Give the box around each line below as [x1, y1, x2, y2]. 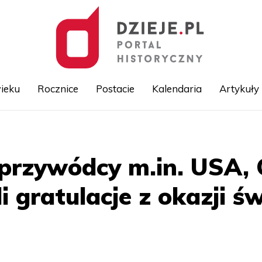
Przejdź [131, 125, 158, 135]
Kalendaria [151, 82, 202, 95]
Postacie [95, 82, 135, 95]
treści [131, 151, 151, 160]
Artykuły [219, 82, 259, 95]
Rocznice [37, 82, 78, 95]
